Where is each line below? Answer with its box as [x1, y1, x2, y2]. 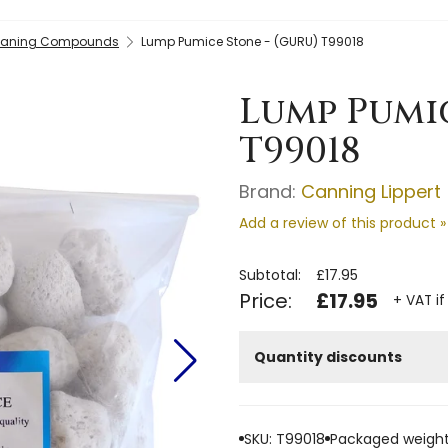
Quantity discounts [254, 346, 402, 367]
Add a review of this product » [239, 212, 446, 233]
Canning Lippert [301, 178, 441, 204]
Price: [239, 286, 292, 315]
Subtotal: [239, 264, 301, 285]
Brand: [239, 178, 301, 204]
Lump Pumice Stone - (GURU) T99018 [141, 32, 364, 50]
